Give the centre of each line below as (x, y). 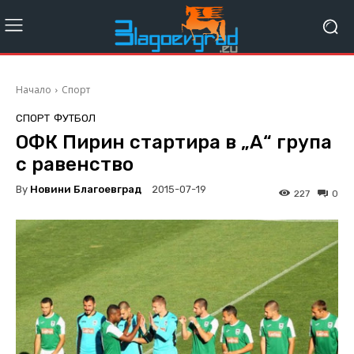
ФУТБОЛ (75, 119)
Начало (34, 90)
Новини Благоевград (86, 189)
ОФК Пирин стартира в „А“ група (174, 143)
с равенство (75, 165)
